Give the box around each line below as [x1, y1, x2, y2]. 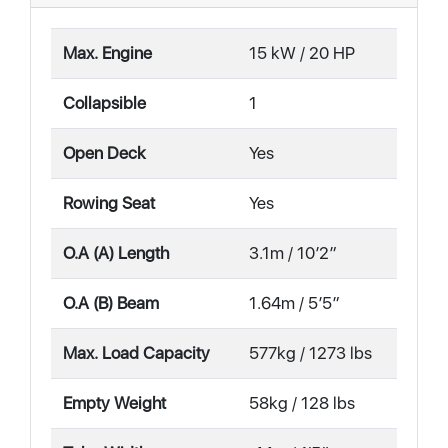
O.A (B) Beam [63, 292, 159, 313]
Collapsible [63, 92, 146, 113]
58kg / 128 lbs [249, 392, 355, 413]
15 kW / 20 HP [249, 42, 355, 63]
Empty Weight [63, 392, 166, 413]
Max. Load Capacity [63, 342, 210, 363]
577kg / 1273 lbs [249, 342, 372, 363]
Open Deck [63, 142, 146, 163]
